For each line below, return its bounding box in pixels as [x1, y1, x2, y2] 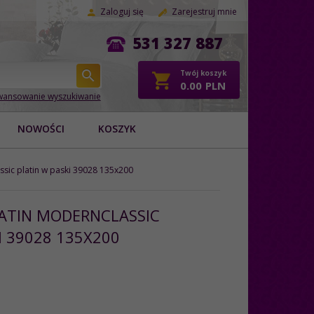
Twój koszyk [179, 68, 226, 78]
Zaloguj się [100, 6, 144, 18]
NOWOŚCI [18, 121, 64, 135]
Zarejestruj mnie [172, 6, 237, 18]
